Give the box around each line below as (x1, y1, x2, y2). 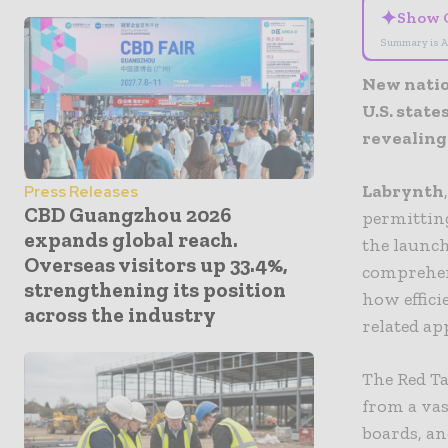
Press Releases (24, 182, 138, 203)
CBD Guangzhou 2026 (24, 202, 231, 228)
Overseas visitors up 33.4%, (24, 252, 288, 278)
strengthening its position (24, 277, 286, 303)
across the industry (24, 302, 216, 328)
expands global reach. (24, 227, 238, 253)
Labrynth (362, 179, 445, 202)
